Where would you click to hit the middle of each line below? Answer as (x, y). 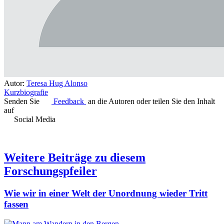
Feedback (69, 101)
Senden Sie (24, 101)
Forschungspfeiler (50, 171)
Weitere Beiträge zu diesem (75, 158)
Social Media (35, 119)
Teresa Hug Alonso (57, 83)
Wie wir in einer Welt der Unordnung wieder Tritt (106, 193)
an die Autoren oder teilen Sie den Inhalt (150, 101)
